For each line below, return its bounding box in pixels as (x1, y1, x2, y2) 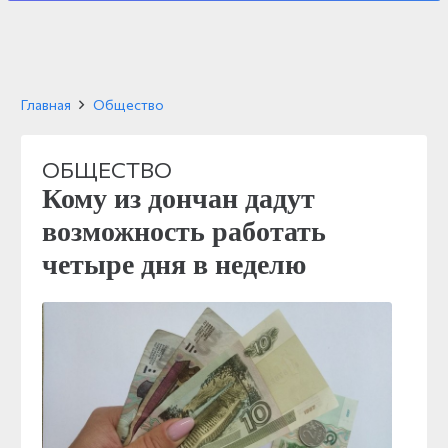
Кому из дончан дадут (42, 183, 315, 214)
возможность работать (42, 216, 326, 247)
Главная (21, 96, 71, 113)
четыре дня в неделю (42, 249, 306, 280)
